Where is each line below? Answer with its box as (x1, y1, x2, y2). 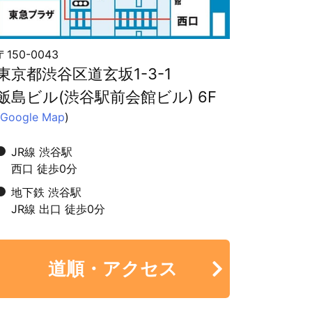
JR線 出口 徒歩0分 (11, 201, 105, 216)
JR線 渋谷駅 (11, 144, 72, 159)
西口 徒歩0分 (11, 161, 77, 175)
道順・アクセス (48, 257, 178, 279)
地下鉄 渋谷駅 (11, 185, 81, 199)
